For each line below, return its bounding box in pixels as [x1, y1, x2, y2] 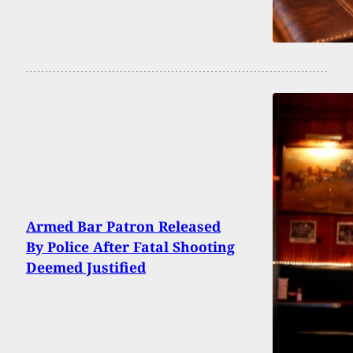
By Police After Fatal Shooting [26, 236, 235, 256]
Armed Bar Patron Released [26, 216, 221, 236]
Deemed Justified [26, 257, 146, 277]
